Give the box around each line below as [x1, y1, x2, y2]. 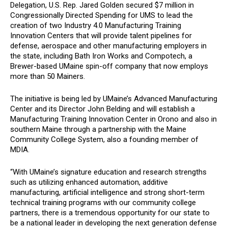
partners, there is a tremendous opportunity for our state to [10, 208, 210, 217]
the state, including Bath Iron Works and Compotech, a [10, 51, 192, 61]
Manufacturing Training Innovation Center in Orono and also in [10, 115, 217, 124]
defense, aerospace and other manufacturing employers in [10, 41, 207, 50]
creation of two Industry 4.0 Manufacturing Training [10, 21, 181, 30]
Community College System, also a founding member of [10, 135, 198, 144]
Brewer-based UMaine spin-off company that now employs [10, 62, 208, 71]
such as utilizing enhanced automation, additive [10, 178, 168, 187]
